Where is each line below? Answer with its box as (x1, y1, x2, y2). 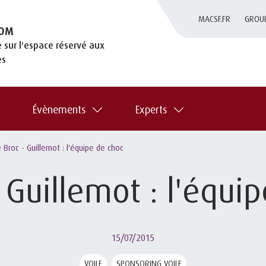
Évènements (33, 102, 85, 116)
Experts (135, 102, 167, 116)
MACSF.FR (198, 14, 231, 24)
